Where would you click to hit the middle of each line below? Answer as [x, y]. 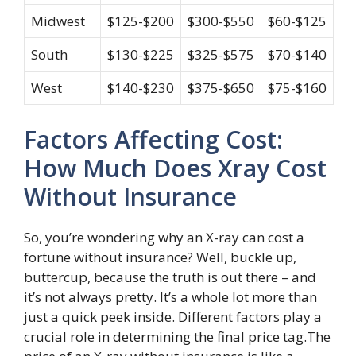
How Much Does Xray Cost [175, 168]
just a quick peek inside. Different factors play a [173, 316]
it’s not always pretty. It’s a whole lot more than [170, 296]
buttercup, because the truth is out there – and [170, 277]
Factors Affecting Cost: [153, 139]
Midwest [58, 21]
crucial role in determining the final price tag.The [177, 336]
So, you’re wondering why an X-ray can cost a [164, 237]
